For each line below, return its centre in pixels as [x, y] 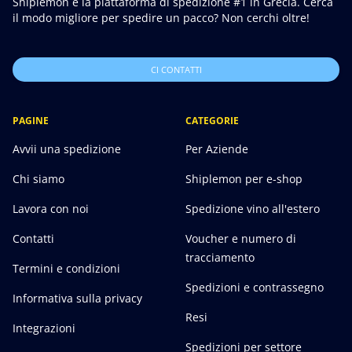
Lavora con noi [51, 209]
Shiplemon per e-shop [244, 179]
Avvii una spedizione [67, 149]
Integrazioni [44, 328]
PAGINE [31, 121]
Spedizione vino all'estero [253, 209]
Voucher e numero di [241, 239]
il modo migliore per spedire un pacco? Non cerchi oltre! [161, 18]
